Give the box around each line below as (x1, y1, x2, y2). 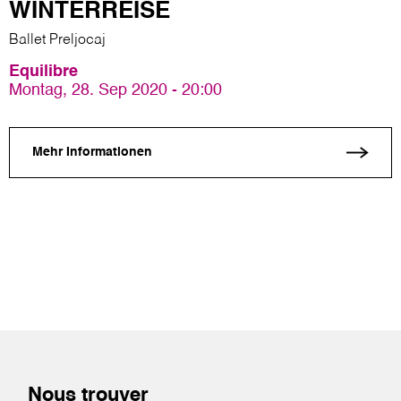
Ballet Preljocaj (9, 32, 106, 47)
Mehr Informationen (32, 146, 152, 159)
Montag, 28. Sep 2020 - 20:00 (9, 81, 222, 98)
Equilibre (9, 63, 78, 80)
